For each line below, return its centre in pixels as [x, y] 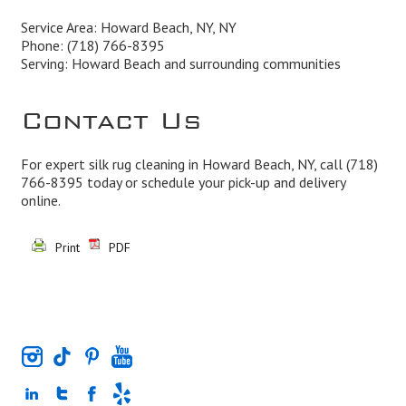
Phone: [43, 46]
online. [40, 201]
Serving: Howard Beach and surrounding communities [180, 64]
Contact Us [111, 114]
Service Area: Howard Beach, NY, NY [128, 28]
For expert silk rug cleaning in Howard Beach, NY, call [183, 164]
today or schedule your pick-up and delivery [214, 183]
